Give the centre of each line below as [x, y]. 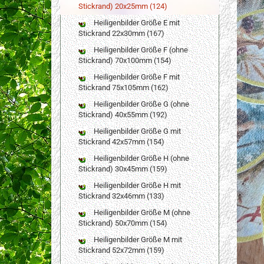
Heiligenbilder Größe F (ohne [140, 50]
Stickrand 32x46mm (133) [121, 196]
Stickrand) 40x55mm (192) [123, 115]
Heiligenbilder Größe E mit [136, 23]
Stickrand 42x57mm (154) [121, 142]
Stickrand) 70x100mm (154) [125, 60]
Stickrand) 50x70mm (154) [123, 223]
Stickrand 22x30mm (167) [121, 33]
